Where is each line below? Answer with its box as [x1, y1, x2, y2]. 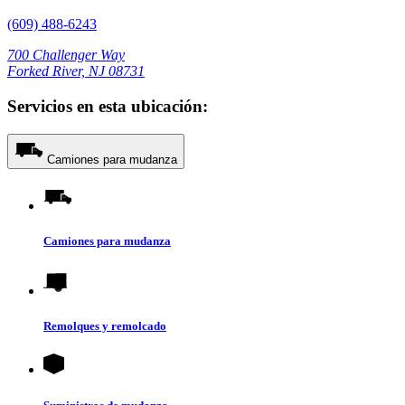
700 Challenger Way [7, 47, 125, 63]
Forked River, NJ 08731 [7, 63, 145, 80]
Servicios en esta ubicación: [7, 96, 208, 116]
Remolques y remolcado [43, 319, 166, 334]
